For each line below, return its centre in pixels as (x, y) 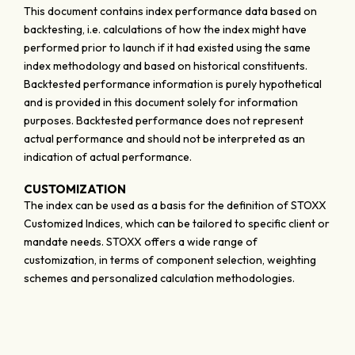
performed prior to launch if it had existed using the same (167, 48)
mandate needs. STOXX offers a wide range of (141, 242)
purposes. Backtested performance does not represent (164, 120)
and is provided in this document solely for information (161, 102)
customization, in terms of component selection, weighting (170, 260)
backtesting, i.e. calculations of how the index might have (165, 29)
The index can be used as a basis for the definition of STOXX (175, 205)
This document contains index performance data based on (170, 11)
